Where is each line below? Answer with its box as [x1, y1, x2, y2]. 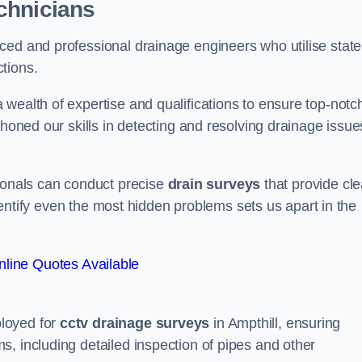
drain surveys [167, 176, 261, 193]
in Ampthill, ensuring [209, 315, 341, 332]
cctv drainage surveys [60, 315, 210, 332]
